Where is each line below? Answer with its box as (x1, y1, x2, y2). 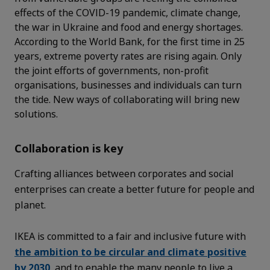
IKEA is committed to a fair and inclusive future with (14, 229, 246, 243)
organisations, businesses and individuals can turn (14, 78, 242, 92)
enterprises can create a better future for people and (14, 182, 254, 196)
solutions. (14, 107, 58, 121)
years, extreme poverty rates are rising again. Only (14, 49, 242, 63)
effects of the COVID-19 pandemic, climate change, (14, 5, 240, 19)
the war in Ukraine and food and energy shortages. (14, 20, 243, 34)
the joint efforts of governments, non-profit (14, 63, 209, 77)
